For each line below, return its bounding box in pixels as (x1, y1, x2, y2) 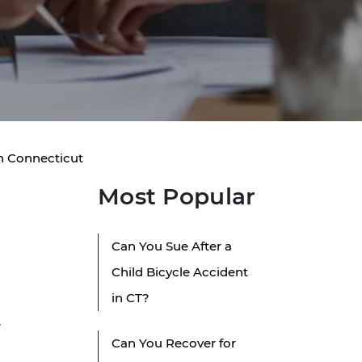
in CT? (112, 290, 149, 306)
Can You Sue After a (112, 238, 232, 255)
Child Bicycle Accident (112, 264, 248, 280)
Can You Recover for (112, 335, 236, 351)
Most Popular (98, 183, 256, 211)
